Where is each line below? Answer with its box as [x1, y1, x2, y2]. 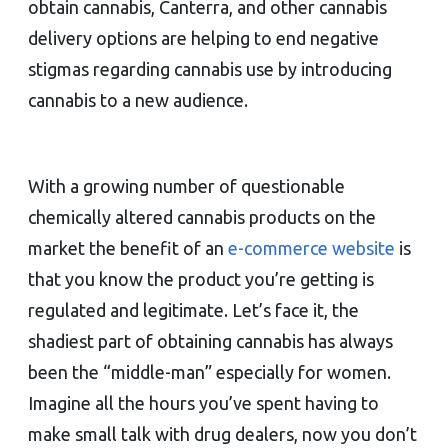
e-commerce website [228, 237, 395, 258]
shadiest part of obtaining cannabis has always [28, 330, 393, 351]
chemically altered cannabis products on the [28, 206, 376, 227]
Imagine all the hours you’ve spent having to [28, 392, 379, 413]
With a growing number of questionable [28, 175, 345, 196]
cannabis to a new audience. [28, 89, 252, 110]
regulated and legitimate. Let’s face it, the [28, 299, 359, 320]
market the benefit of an [28, 237, 228, 258]
